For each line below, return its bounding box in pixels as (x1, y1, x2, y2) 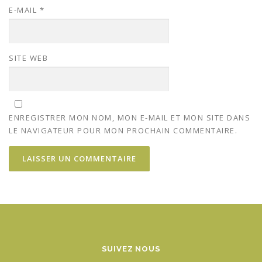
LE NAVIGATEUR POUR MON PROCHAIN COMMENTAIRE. (9, 125, 237, 136)
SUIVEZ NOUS (101, 244, 161, 254)
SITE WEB (9, 52, 48, 63)
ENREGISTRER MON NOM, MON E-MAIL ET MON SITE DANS (9, 112, 250, 123)
